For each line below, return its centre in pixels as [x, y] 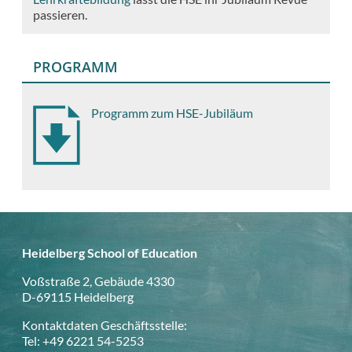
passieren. [60, 14]
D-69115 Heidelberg [78, 296]
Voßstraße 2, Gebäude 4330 [98, 280]
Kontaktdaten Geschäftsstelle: [104, 324]
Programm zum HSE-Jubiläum [172, 113]
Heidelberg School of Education [110, 252]
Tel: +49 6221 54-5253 [83, 340]
